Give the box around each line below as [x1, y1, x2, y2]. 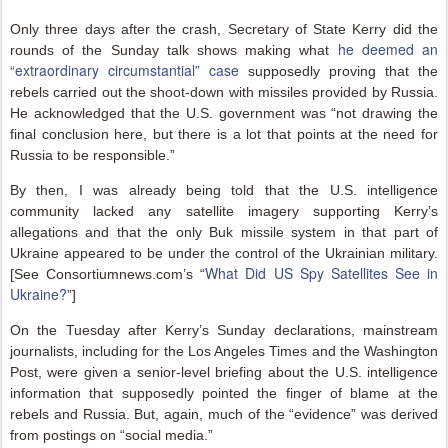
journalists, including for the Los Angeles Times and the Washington [10, 343, 438, 359]
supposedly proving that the [239, 63, 438, 79]
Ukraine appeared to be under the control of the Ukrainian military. [10, 245, 438, 261]
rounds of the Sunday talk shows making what [10, 42, 338, 58]
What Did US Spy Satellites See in [205, 263, 438, 283]
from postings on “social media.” [10, 427, 213, 443]
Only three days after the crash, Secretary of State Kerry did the [10, 21, 438, 37]
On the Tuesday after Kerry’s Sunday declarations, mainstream [10, 322, 438, 338]
